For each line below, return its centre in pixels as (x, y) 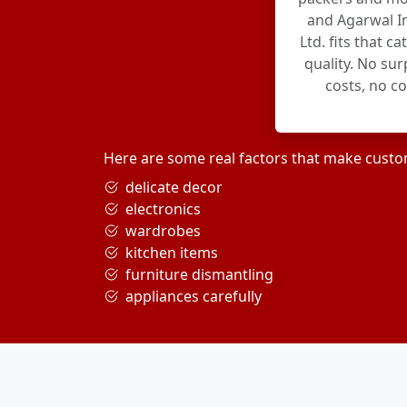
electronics (163, 209)
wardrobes (163, 231)
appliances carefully (194, 296)
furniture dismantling (199, 274)
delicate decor (174, 187)
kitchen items (172, 253)
